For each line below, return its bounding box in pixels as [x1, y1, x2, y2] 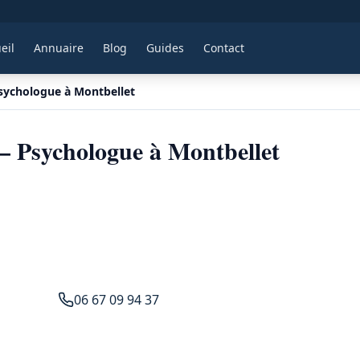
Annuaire [33, 40, 84, 55]
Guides [145, 40, 184, 55]
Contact [202, 40, 244, 55]
